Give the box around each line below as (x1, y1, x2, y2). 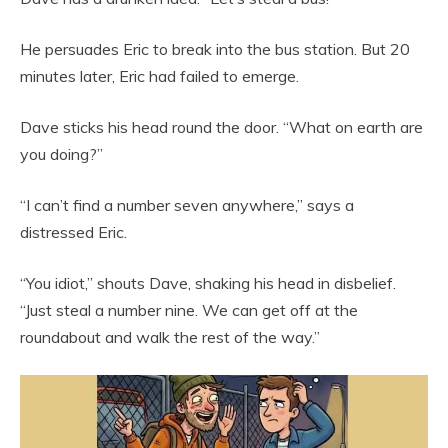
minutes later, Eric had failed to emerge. (20, 66, 299, 87)
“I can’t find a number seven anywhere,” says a (20, 195, 354, 216)
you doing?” (20, 144, 103, 165)
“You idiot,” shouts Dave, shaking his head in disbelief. (20, 273, 396, 294)
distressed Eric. (20, 222, 127, 243)
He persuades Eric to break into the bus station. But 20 (20, 39, 410, 60)
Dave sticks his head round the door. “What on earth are (20, 117, 423, 138)
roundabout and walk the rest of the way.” (20, 327, 320, 348)
